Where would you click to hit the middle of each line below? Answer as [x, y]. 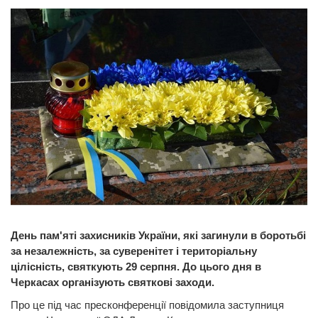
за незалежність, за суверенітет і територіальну [134, 251]
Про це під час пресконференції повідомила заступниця [147, 305]
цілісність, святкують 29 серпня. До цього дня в [136, 267]
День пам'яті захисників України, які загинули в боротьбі [158, 236]
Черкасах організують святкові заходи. [114, 283]
